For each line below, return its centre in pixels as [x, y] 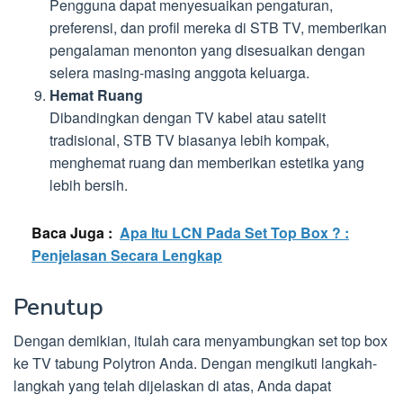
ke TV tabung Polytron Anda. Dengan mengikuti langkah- [195, 363]
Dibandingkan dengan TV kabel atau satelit [188, 118]
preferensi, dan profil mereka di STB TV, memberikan [218, 28]
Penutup [58, 307]
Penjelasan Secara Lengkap [127, 255]
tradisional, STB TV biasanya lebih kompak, [189, 140]
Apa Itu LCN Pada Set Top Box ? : [234, 232]
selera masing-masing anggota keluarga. [179, 73]
